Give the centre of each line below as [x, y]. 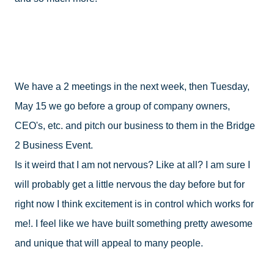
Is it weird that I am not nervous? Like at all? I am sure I [132, 165]
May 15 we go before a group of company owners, [122, 106]
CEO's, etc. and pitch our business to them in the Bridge [135, 126]
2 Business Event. [56, 145]
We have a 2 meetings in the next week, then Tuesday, [132, 87]
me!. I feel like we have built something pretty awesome [134, 224]
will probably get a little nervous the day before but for [130, 184]
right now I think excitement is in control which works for [134, 204]
